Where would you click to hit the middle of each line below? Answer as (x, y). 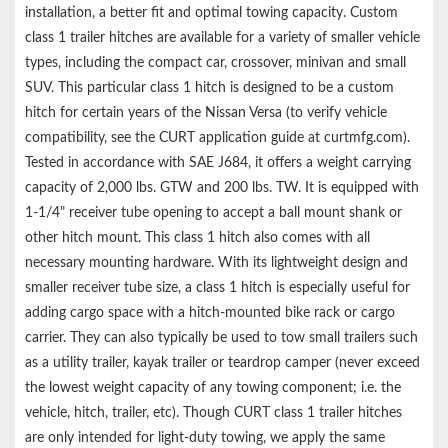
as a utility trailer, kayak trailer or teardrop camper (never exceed (222, 362)
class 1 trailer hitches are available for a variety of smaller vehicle (222, 37)
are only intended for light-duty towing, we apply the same (205, 437)
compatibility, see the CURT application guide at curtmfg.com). (217, 137)
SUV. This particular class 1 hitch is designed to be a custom (209, 87)
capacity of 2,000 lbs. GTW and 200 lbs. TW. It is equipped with (222, 187)
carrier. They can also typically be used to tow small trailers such (221, 337)
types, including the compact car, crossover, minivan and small (215, 62)
